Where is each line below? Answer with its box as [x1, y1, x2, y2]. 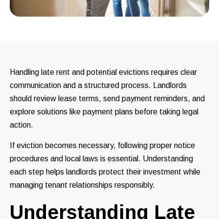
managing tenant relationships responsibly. [10, 181, 155, 190]
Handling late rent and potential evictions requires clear [10, 68, 197, 77]
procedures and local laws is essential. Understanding [10, 154, 193, 163]
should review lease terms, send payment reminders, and [10, 94, 205, 103]
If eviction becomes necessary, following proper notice [10, 141, 195, 150]
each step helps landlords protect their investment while [10, 168, 200, 176]
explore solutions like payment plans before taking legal [10, 108, 198, 116]
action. [10, 121, 33, 130]
